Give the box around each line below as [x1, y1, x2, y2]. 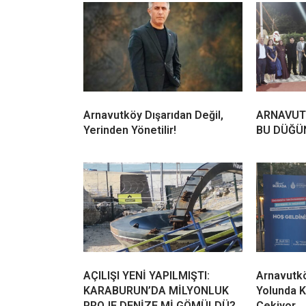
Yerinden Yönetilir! [83, 124, 176, 137]
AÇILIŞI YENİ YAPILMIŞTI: [83, 269, 210, 283]
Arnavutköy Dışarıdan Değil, [83, 109, 223, 122]
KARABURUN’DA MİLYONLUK [83, 284, 229, 298]
